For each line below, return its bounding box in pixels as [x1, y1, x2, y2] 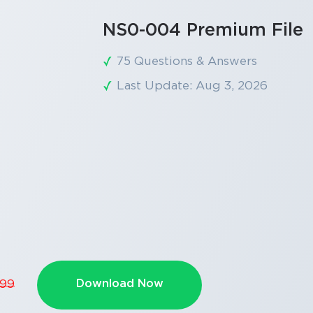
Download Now [75, 278, 163, 289]
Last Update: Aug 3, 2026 [116, 80, 268, 92]
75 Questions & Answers [116, 56, 257, 67]
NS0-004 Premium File [102, 22, 303, 38]
